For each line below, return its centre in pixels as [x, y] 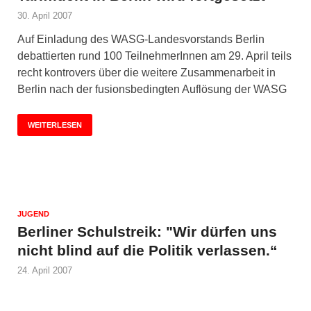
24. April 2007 [45, 270]
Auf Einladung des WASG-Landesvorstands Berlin [141, 39]
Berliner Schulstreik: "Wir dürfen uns [147, 231]
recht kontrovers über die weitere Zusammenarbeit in [146, 72]
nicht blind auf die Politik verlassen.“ [148, 250]
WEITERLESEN [55, 125]
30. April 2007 [45, 15]
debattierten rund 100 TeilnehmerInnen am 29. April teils [154, 56]
